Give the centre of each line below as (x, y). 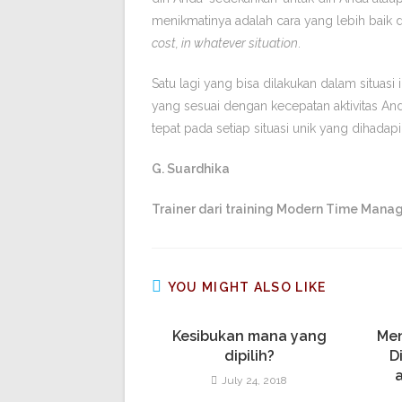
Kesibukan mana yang (249, 336)
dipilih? (249, 356)
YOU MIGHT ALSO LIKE (247, 287)
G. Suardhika (190, 169)
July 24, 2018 (254, 380)
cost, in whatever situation (224, 43)
